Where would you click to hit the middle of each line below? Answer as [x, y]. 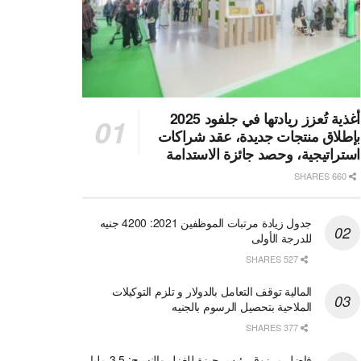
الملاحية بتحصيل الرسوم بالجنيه [242, 307]
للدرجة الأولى [281, 238]
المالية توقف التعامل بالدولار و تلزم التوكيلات [212, 291]
